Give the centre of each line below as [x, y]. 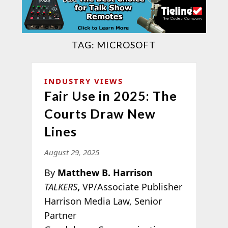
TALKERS [61, 187]
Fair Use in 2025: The [110, 95]
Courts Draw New [100, 113]
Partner [60, 215]
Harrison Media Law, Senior [103, 201]
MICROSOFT [126, 45]
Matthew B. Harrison [104, 172]
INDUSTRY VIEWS [83, 81]
